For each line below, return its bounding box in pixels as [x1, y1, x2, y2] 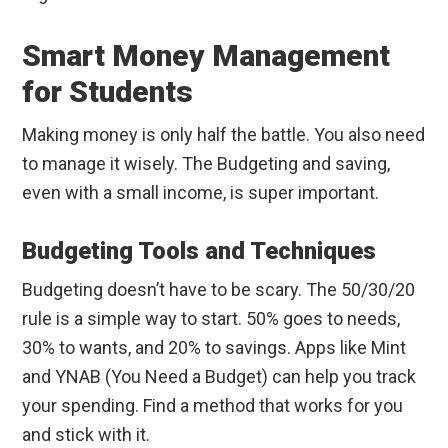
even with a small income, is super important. [22, 182, 380, 204]
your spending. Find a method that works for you [22, 395, 404, 417]
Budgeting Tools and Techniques [22, 237, 377, 266]
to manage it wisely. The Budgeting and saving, [22, 153, 391, 175]
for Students [22, 74, 194, 110]
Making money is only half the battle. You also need [22, 124, 426, 146]
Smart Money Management [22, 38, 391, 74]
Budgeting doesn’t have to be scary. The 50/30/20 [22, 279, 416, 301]
